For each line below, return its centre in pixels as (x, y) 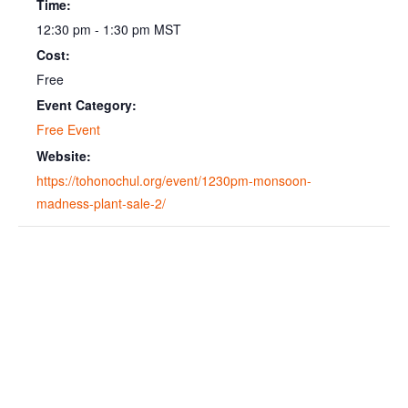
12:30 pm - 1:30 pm (95, 29)
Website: (64, 155)
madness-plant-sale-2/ (101, 203)
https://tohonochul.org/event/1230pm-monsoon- (174, 180)
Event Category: (87, 105)
